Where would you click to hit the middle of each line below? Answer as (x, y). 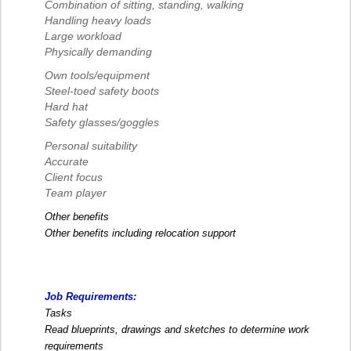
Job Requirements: (90, 297)
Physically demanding (98, 52)
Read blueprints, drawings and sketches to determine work (177, 330)
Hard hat (66, 107)
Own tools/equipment (97, 76)
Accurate (67, 162)
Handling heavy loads (98, 21)
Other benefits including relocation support (140, 233)
